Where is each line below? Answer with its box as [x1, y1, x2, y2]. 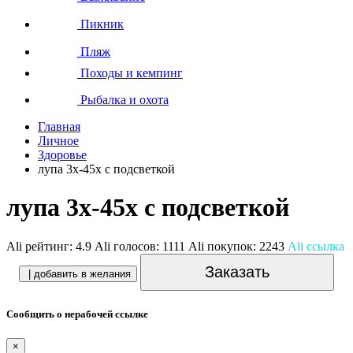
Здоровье [38, 147, 87, 162]
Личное [38, 133, 79, 147]
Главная [38, 119, 80, 133]
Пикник [77, 17, 124, 31]
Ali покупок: [188, 239, 259, 253]
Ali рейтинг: [6, 239, 76, 253]
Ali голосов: [95, 239, 162, 253]
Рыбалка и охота [77, 92, 169, 106]
